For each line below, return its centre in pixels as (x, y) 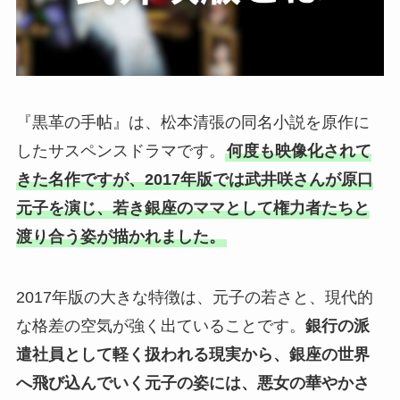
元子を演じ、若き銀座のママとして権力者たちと (192, 208)
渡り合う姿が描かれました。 (120, 236)
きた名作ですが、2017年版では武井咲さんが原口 (194, 179)
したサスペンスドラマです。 (120, 150)
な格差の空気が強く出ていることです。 (160, 325)
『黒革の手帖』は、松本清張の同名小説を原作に (192, 122)
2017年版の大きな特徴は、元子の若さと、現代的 (194, 297)
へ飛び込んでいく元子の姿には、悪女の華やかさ (192, 383)
